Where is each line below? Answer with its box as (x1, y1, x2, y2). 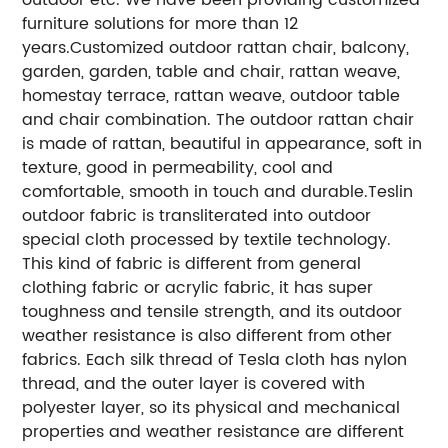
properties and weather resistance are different (22, 418, 405, 445)
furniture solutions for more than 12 (22, 10, 299, 37)
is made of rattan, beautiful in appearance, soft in (22, 130, 423, 157)
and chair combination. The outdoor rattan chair (22, 106, 415, 133)
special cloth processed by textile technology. (22, 226, 392, 253)
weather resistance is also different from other (22, 322, 393, 349)
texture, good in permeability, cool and (22, 154, 334, 181)
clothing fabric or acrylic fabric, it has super (22, 274, 374, 301)
